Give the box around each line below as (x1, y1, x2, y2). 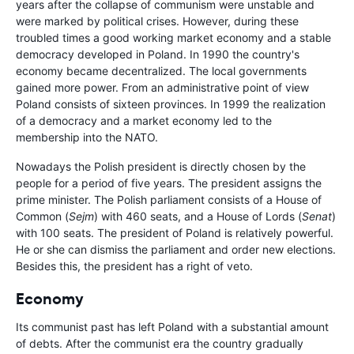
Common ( (16, 209, 69, 224)
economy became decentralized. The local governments (16, 64, 307, 78)
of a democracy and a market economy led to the (16, 114, 272, 128)
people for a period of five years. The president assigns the (16, 176, 322, 190)
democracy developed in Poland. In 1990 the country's (16, 47, 299, 62)
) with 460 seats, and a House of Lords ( (94, 209, 302, 224)
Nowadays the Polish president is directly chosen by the (16, 160, 306, 174)
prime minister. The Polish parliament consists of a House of (16, 193, 322, 207)
